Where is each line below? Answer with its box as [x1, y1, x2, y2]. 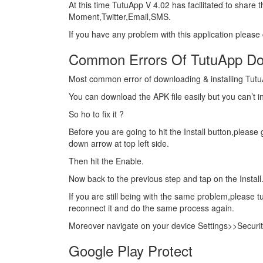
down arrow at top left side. [69, 137, 169, 149]
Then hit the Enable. [69, 155, 144, 167]
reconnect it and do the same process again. [69, 202, 234, 214]
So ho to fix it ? [69, 108, 124, 120]
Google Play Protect [69, 240, 193, 261]
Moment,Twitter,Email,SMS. [69, 11, 171, 22]
